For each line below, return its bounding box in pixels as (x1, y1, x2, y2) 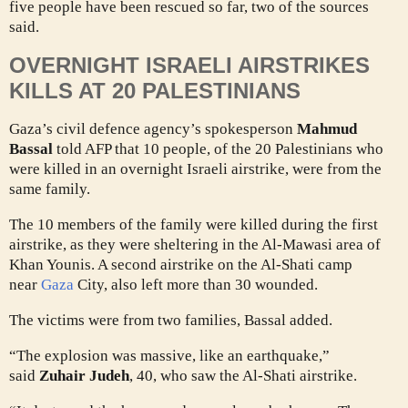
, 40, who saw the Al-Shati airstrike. (129, 367, 357, 385)
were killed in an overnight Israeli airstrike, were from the (9, 160, 382, 178)
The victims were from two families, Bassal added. (9, 311, 332, 330)
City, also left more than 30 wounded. (74, 276, 318, 294)
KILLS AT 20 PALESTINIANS (9, 78, 301, 104)
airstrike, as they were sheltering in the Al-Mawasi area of (9, 236, 381, 254)
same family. (9, 180, 90, 199)
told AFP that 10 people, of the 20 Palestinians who (53, 140, 383, 158)
